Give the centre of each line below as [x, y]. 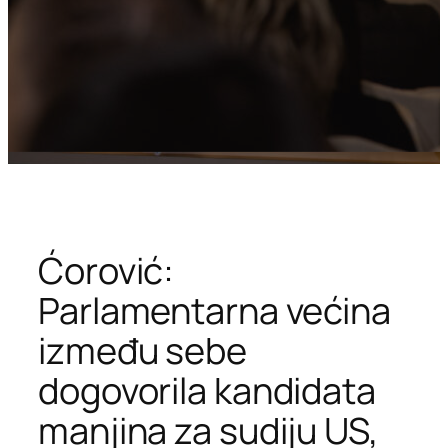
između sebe [142, 350]
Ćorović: [106, 270]
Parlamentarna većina [214, 310]
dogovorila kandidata [207, 390]
